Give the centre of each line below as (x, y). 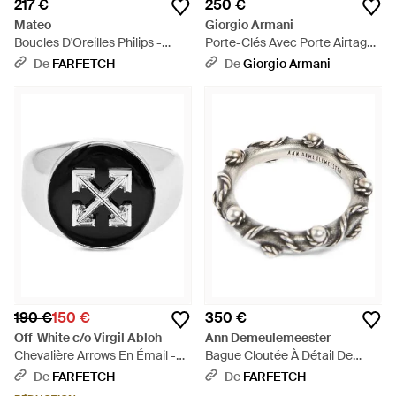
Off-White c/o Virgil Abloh (88, 338)
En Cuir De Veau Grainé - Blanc (292, 60)
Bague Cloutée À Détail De (279, 355)
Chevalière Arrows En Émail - (95, 355)
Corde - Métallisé (253, 373)
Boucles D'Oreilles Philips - (88, 42)
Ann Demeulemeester (268, 338)
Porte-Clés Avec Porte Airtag (286, 42)
